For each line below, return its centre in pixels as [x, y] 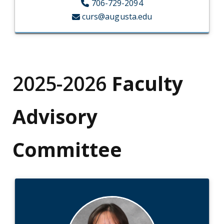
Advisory [55, 116]
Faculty [147, 83]
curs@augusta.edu [117, 17]
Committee [67, 149]
